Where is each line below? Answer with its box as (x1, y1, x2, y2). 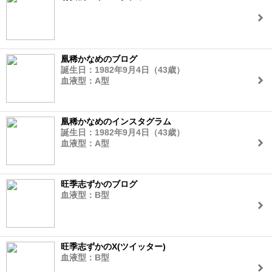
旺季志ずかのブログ (61, 179, 137, 189)
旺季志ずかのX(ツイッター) (61, 242, 166, 251)
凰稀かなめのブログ (61, 54, 137, 64)
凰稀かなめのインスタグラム (61, 117, 171, 126)
